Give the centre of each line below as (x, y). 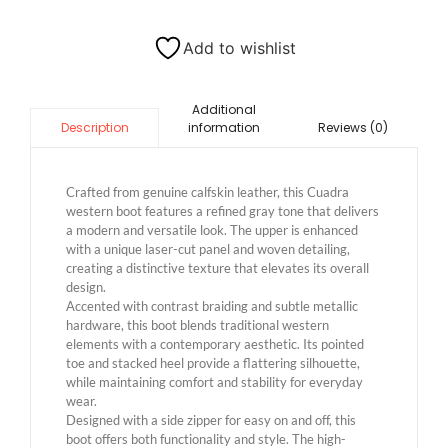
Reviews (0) (353, 127)
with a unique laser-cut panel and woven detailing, (208, 248)
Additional (223, 109)
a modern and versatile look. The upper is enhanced (212, 229)
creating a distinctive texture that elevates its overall (217, 267)
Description (94, 127)
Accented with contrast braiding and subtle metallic (212, 305)
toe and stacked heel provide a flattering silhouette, (213, 362)
